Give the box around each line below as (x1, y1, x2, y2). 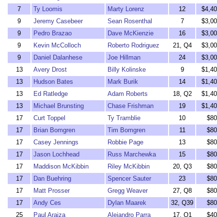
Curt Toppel (33, 114, 65, 122)
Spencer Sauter (108, 175, 151, 182)
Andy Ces (33, 199, 61, 206)
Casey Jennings (33, 139, 78, 146)
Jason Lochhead (33, 151, 79, 158)
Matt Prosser (33, 187, 70, 194)
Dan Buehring (33, 175, 71, 182)
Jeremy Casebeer (33, 17, 83, 25)
